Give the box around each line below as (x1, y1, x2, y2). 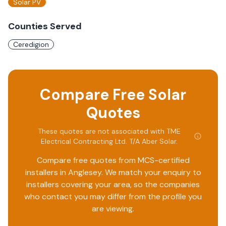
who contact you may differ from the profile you (24, 191, 202, 202)
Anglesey (68, 167, 101, 178)
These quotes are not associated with (37, 127, 166, 136)
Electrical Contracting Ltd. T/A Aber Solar (40, 137, 176, 146)
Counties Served (8, 20, 82, 32)
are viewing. (92, 203, 134, 214)
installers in (25, 167, 68, 178)
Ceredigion (13, 40, 49, 49)
